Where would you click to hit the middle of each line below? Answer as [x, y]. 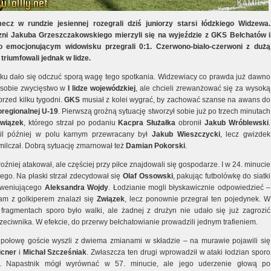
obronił [192, 123]
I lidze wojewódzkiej [102, 88]
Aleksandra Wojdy [77, 188]
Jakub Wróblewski [237, 123]
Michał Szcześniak [55, 252]
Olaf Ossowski [148, 176]
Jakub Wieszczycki [186, 134]
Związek [110, 199]
